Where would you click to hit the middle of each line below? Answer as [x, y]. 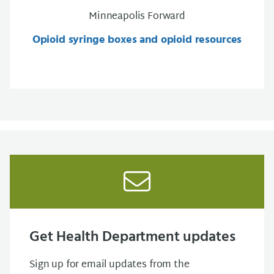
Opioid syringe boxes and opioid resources [137, 40]
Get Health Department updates [132, 237]
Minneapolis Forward [137, 17]
